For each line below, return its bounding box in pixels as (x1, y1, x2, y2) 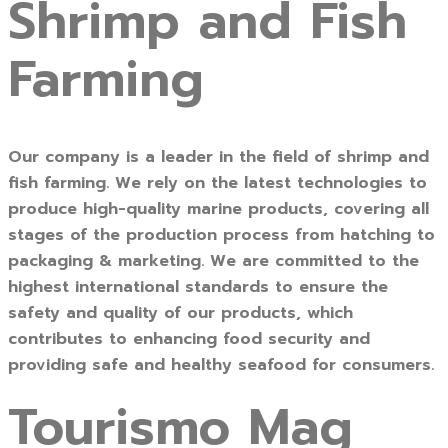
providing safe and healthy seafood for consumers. (8, 353, 434, 378)
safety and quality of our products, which (8, 301, 353, 326)
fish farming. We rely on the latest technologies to (8, 171, 427, 196)
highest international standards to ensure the (8, 275, 388, 300)
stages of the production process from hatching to (8, 223, 435, 248)
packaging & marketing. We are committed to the (8, 249, 419, 274)
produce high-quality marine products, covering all (8, 197, 429, 222)
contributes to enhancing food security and (8, 327, 370, 352)
